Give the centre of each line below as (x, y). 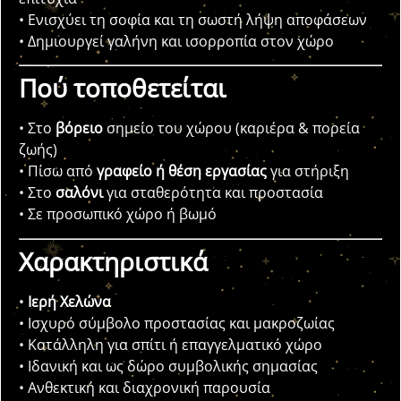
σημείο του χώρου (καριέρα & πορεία (231, 128)
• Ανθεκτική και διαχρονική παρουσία (145, 387)
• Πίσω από (58, 171)
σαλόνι (79, 193)
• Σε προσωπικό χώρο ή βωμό (118, 214)
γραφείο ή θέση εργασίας (182, 171)
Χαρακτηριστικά (113, 261)
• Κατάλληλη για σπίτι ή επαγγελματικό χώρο (171, 344)
